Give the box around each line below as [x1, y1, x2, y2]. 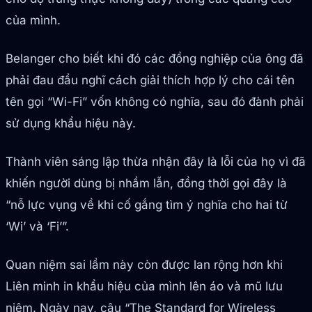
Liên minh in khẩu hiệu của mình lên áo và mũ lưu [6, 279, 283, 294]
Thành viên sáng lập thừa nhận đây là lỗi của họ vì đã [6, 155, 306, 169]
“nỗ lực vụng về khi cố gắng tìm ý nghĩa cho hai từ [6, 198, 288, 212]
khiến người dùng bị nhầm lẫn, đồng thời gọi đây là [6, 176, 287, 191]
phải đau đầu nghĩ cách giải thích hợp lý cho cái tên [6, 73, 295, 88]
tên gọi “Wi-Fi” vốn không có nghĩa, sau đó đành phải [6, 95, 304, 109]
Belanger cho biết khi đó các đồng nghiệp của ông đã [6, 52, 304, 66]
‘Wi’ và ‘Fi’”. [6, 219, 69, 234]
